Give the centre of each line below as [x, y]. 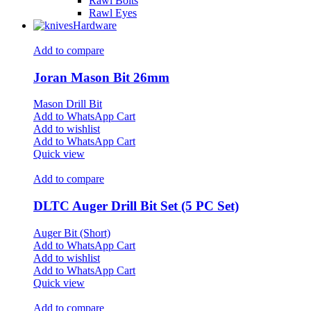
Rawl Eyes [113, 13]
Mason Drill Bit [68, 104]
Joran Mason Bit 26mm [101, 77]
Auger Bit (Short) [72, 233]
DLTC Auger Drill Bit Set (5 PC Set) [136, 206]
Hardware [95, 25]
